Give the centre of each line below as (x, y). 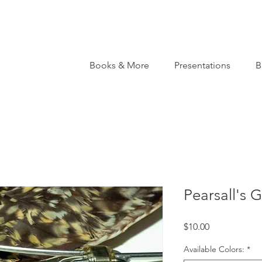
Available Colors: (214, 249)
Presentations (202, 65)
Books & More (119, 65)
